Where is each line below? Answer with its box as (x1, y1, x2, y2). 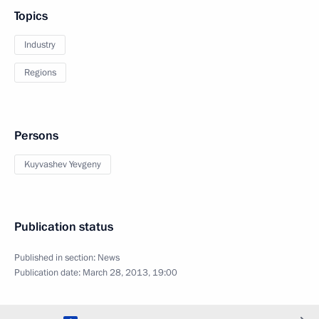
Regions (24, 66, 56, 79)
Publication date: (14, 266, 83, 279)
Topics (14, 8, 48, 24)
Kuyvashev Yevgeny (24, 158, 101, 171)
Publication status (14, 219, 113, 235)
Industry (24, 38, 56, 51)
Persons (14, 127, 58, 144)
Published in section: (14, 251, 98, 264)
